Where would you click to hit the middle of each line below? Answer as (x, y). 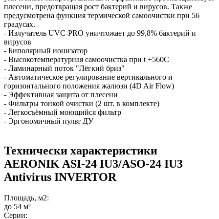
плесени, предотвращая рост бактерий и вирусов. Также (98, 6)
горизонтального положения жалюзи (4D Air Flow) (89, 86)
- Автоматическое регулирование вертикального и (88, 77)
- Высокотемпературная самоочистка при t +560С (87, 59)
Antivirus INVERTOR (60, 177)
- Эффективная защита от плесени (61, 94)
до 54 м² (17, 206)
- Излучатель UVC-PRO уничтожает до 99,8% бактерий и (100, 33)
